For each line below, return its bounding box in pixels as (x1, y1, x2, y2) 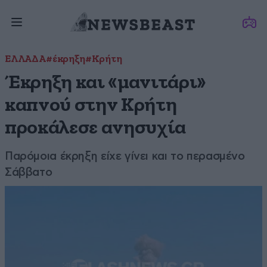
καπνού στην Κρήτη (5, 95, 177, 115)
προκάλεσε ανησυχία (5, 118, 187, 138)
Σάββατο (5, 166, 52, 178)
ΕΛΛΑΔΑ (5, 54, 46, 64)
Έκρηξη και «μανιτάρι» (5, 73, 207, 92)
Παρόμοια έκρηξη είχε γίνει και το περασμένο (5, 150, 245, 162)
